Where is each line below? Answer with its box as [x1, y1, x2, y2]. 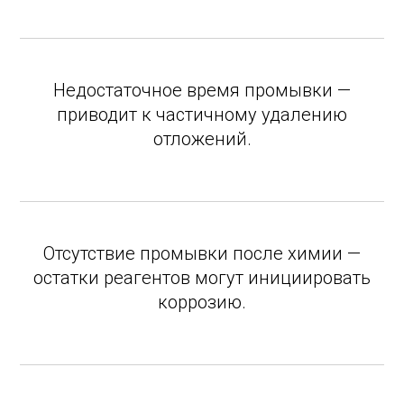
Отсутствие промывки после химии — [43, 243, 361, 264]
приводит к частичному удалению [57, 104, 347, 125]
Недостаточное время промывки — [53, 79, 351, 101]
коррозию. [158, 291, 246, 313]
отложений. [152, 128, 252, 150]
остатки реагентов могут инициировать [33, 267, 371, 289]
